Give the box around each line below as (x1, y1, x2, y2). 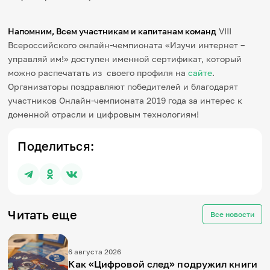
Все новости (210, 210, 254, 219)
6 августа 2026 (68, 247, 122, 257)
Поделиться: (17, 139, 94, 154)
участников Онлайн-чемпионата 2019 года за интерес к (8, 95, 243, 106)
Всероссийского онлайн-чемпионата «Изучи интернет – (8, 40, 245, 51)
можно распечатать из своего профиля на (8, 67, 189, 78)
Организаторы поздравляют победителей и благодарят (8, 81, 239, 92)
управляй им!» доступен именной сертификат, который (8, 54, 242, 64)
